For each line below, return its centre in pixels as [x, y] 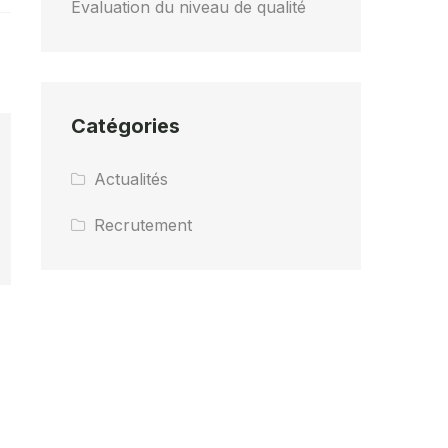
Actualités [131, 179]
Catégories [125, 126]
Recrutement [143, 225]
